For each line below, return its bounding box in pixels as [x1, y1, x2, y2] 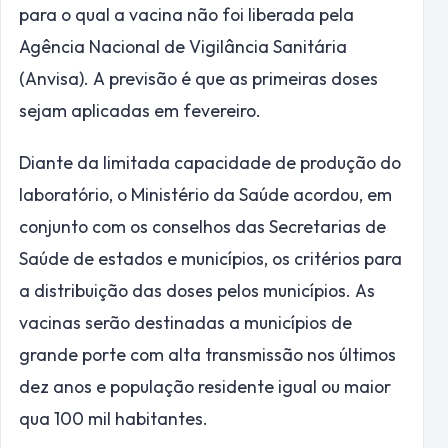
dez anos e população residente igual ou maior [19, 375, 391, 399]
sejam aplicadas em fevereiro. [19, 98, 261, 122]
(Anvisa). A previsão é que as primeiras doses [19, 66, 378, 90]
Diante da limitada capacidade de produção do [19, 151, 401, 175]
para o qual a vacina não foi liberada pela [19, 2, 354, 26]
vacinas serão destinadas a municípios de [19, 311, 352, 335]
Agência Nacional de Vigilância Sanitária [19, 34, 347, 58]
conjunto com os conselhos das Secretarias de [19, 215, 386, 239]
